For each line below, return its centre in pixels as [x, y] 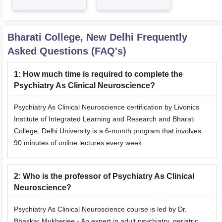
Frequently [161, 37]
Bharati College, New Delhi [71, 37]
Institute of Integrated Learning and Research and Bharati [104, 119]
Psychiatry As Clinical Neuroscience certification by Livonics [107, 107]
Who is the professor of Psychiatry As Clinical [109, 176]
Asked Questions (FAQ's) [67, 51]
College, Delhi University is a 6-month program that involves [108, 131]
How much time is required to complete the [103, 74]
